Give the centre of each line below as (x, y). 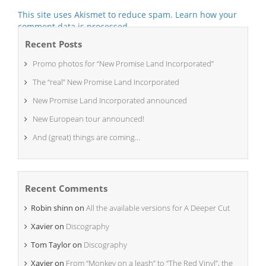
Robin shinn (52, 208)
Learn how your (206, 15)
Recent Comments (66, 188)
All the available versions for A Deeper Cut (158, 208)
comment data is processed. (74, 26)
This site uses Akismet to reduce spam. (96, 15)
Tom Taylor (51, 244)
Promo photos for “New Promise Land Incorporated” (123, 64)
